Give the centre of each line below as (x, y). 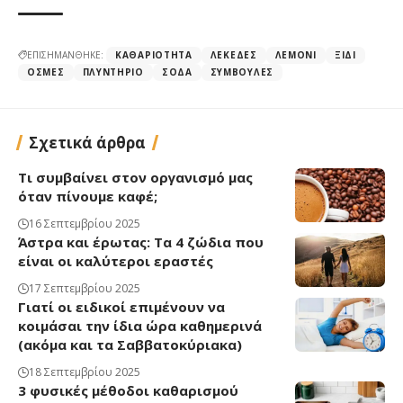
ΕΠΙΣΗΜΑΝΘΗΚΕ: (65, 54)
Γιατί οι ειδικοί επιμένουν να (121, 306)
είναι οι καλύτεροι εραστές (116, 260)
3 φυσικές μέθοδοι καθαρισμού (128, 390)
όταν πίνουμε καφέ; (88, 196)
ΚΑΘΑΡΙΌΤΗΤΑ (154, 54)
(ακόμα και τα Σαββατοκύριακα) (130, 344)
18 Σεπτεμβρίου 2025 (85, 372)
